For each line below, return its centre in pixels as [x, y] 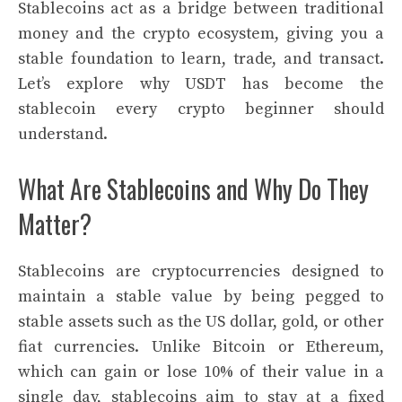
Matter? [55, 224]
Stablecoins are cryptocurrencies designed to [201, 271]
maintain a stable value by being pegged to [201, 297]
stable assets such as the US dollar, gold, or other [201, 322]
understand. [63, 134]
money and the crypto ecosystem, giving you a [201, 34]
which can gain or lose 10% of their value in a [201, 372]
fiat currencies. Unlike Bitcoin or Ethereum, [201, 347]
